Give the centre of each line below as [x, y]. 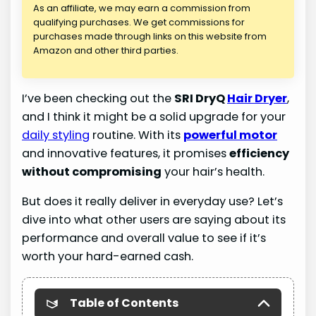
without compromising [92, 171]
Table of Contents [124, 303]
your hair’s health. [213, 171]
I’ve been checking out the [98, 98]
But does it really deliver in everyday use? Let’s [153, 202]
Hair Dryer [257, 98]
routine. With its [137, 135]
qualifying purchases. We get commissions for [139, 22]
